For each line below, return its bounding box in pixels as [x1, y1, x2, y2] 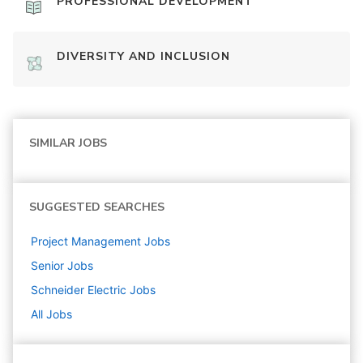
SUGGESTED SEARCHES [29, 199, 164, 215]
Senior [31, 258, 64, 272]
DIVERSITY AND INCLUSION [57, 49, 230, 64]
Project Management [31, 234, 141, 248]
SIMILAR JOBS [29, 135, 107, 151]
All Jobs [31, 307, 72, 321]
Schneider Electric [31, 283, 126, 297]
